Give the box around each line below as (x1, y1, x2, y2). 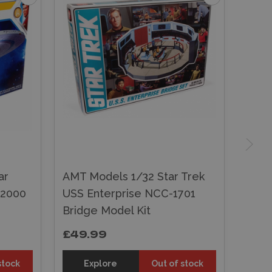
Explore (84, 258, 118, 268)
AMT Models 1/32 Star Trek (62, 169, 205, 183)
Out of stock (151, 258, 204, 268)
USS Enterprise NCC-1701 (62, 186, 195, 200)
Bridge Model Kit (62, 203, 151, 217)
